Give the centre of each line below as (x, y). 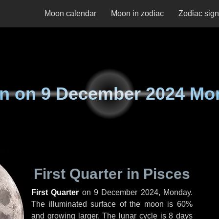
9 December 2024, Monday (142, 192)
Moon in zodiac (137, 13)
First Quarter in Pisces (112, 174)
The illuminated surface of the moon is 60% (112, 204)
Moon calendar (70, 13)
